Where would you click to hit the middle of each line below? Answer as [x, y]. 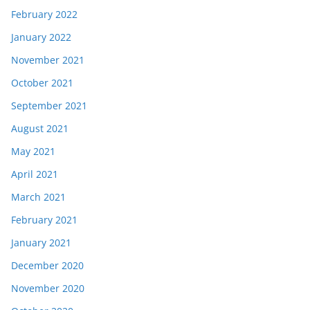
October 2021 [42, 82]
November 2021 [48, 60]
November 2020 [48, 288]
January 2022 [41, 37]
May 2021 [33, 151]
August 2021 [40, 128]
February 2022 [44, 14]
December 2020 [47, 265]
